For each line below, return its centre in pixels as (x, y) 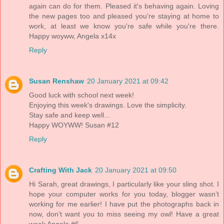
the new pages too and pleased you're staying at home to (124, 16)
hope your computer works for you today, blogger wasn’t (124, 194)
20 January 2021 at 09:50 (136, 170)
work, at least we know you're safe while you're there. (124, 26)
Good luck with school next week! (81, 95)
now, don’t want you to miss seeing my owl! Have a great (124, 214)
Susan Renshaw (56, 81)
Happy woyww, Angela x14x (72, 36)
